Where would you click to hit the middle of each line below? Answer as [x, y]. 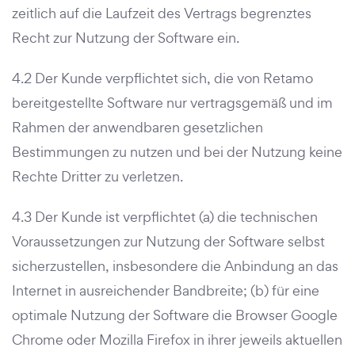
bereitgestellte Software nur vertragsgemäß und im [172, 103]
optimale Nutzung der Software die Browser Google [175, 315]
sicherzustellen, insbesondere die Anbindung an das [175, 266]
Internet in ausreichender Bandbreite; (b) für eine [166, 290]
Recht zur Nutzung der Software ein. [126, 38]
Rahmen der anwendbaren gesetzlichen [137, 127]
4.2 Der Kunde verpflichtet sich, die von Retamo [162, 78]
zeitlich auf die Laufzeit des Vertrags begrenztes [162, 13]
